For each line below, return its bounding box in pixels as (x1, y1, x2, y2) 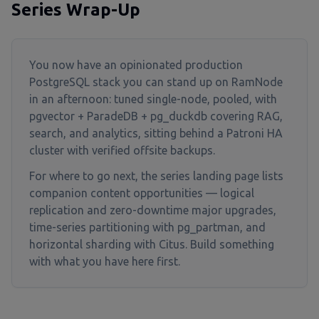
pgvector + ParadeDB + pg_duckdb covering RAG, (29, 110, 283, 122)
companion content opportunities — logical (29, 187, 254, 199)
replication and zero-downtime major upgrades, (29, 204, 276, 216)
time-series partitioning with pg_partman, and (29, 221, 266, 234)
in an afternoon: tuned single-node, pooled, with (29, 93, 277, 105)
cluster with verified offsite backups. (29, 144, 215, 157)
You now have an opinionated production (29, 58, 243, 71)
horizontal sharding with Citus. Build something (29, 238, 274, 251)
